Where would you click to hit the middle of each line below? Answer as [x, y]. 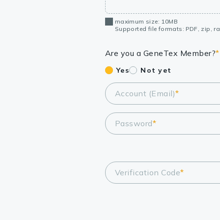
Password [134, 124]
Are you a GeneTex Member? [160, 53]
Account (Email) [145, 94]
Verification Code [148, 173]
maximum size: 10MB [146, 22]
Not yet [156, 70]
